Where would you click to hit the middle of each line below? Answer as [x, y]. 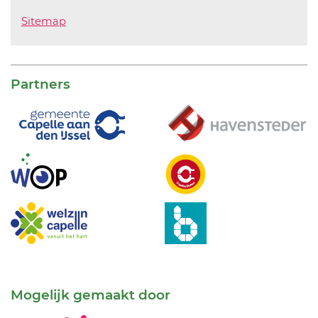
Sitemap [44, 21]
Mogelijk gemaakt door [91, 295]
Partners [40, 84]
